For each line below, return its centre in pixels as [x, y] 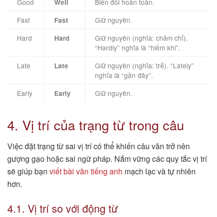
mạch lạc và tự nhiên [159, 171]
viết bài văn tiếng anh [86, 171]
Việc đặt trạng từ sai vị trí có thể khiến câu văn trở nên [99, 146]
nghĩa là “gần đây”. [124, 75]
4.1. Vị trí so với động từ [62, 208]
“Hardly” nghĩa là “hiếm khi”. [138, 47]
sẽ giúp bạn [28, 171]
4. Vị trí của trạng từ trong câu [96, 124]
